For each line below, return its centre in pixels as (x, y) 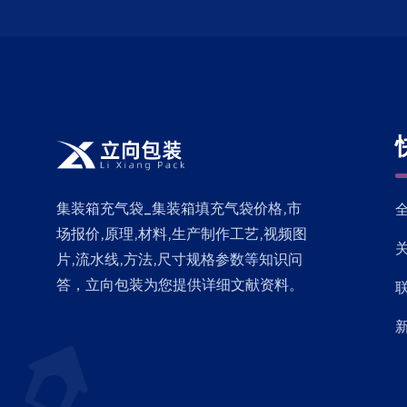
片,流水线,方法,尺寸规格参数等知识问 (179, 258)
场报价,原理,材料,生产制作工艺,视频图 (182, 233)
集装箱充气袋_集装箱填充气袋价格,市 (179, 208)
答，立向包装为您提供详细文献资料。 (180, 284)
